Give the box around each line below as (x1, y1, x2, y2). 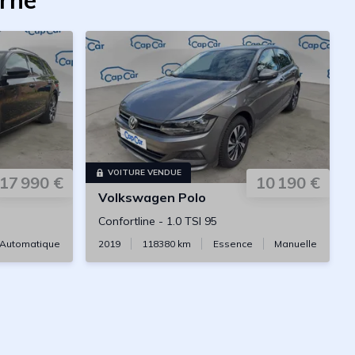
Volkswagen (98, 189, 175, 206)
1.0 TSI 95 (166, 214, 217, 229)
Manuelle (273, 238, 317, 250)
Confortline (98, 214, 155, 229)
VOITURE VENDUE (108, 167, 181, 178)
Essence (212, 238, 253, 250)
